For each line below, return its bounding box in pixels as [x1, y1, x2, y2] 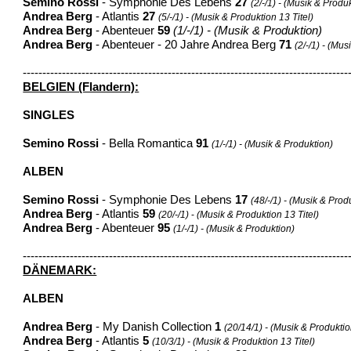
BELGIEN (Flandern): [23, 80, 139, 93]
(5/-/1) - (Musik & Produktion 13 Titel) [158, 11, 314, 23]
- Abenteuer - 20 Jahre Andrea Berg [96, 38, 280, 51]
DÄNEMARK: [23, 263, 97, 277]
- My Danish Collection [92, 320, 215, 333]
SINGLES [23, 108, 75, 121]
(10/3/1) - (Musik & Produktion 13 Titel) [152, 335, 316, 347]
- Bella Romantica [99, 136, 197, 150]
